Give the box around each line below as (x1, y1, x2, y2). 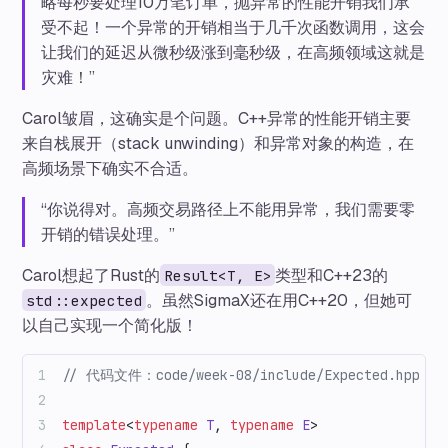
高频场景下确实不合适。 (22, 157, 199, 179)
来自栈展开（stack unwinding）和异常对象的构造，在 (22, 132, 415, 154)
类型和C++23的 (274, 264, 388, 286)
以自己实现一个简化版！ (22, 314, 199, 336)
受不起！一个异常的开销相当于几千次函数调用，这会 (41, 16, 426, 38)
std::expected (25, 290, 143, 310)
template (62, 415, 127, 434)
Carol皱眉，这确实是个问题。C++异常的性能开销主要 (22, 107, 412, 129)
